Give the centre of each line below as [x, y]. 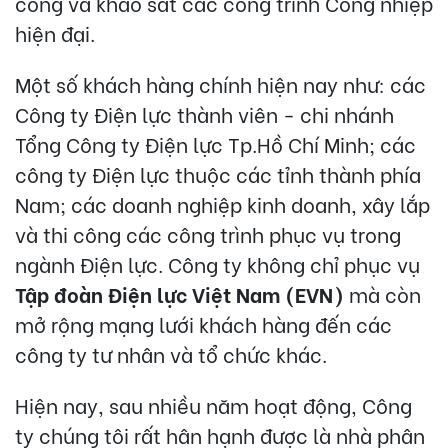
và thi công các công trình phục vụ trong [208, 233]
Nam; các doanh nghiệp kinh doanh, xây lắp [222, 203]
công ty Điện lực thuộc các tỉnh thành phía [218, 173]
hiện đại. [55, 32]
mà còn [382, 293]
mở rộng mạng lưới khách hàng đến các [203, 323]
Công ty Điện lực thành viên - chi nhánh [204, 113]
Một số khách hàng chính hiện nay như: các [220, 83]
